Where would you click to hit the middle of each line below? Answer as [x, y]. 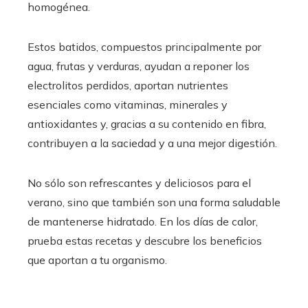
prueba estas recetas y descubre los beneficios [145, 240]
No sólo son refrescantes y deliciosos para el [139, 183]
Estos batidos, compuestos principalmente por [144, 46]
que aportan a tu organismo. [97, 260]
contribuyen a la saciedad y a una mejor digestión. [152, 143]
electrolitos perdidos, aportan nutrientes [128, 85]
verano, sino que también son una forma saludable [154, 202]
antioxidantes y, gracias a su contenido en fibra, [147, 123]
